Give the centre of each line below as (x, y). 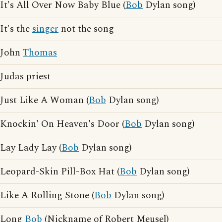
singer (45, 29)
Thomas (40, 53)
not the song (86, 29)
